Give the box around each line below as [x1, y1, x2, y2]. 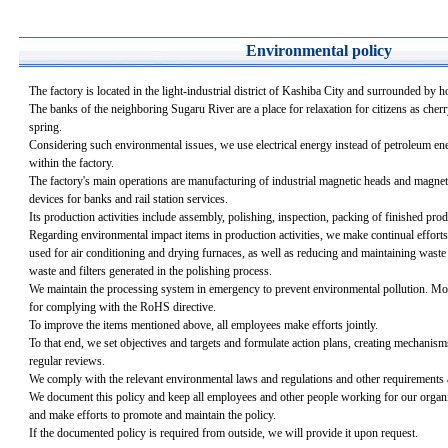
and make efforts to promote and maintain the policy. [29, 408, 276, 422]
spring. [29, 120, 62, 134]
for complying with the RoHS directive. [29, 300, 216, 314]
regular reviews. [29, 354, 105, 368]
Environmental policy [246, 42, 392, 59]
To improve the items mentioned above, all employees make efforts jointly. [29, 318, 378, 332]
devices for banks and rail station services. [29, 192, 228, 206]
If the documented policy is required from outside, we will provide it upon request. [29, 426, 418, 440]
